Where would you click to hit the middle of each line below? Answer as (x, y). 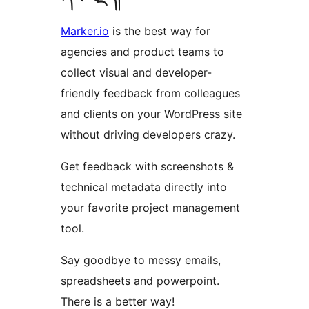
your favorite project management (150, 208)
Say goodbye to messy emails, (141, 260)
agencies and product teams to (142, 52)
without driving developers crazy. (148, 135)
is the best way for (160, 31)
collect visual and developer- (136, 73)
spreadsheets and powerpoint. (140, 281)
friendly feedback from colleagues (150, 93)
